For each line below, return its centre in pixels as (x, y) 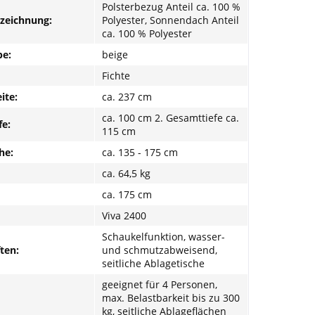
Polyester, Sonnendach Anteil (171, 20)
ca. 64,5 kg (126, 173)
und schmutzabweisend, (160, 250)
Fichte (116, 75)
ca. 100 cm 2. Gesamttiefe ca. (171, 117)
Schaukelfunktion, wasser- (163, 236)
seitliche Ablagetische (153, 263)
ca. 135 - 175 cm (140, 152)
